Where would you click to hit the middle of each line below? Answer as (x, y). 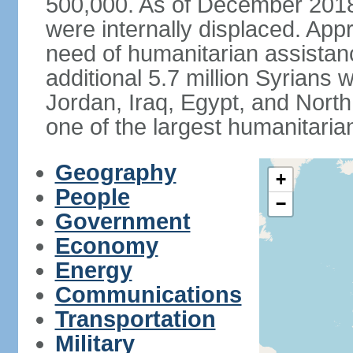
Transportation (135, 319)
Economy (106, 246)
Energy (93, 270)
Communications (148, 295)
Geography (115, 173)
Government (123, 221)
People (92, 197)
